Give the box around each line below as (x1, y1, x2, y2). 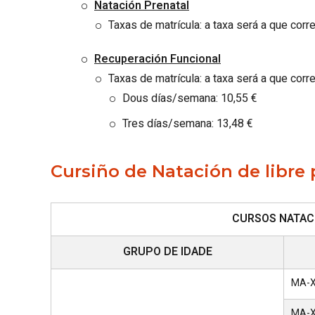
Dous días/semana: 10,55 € (122, 90, 257, 107)
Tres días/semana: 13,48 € (122, 115, 252, 132)
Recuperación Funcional (94, 51, 221, 67)
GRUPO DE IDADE (122, 243, 212, 260)
